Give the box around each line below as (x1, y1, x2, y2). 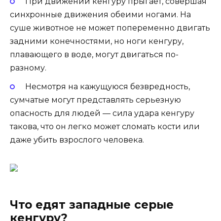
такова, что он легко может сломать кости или (10, 121, 200, 131)
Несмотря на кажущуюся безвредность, (25, 81, 190, 91)
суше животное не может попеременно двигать (10, 23, 210, 33)
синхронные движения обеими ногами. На (10, 9, 191, 19)
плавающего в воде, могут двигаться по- (10, 49, 179, 59)
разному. (10, 63, 46, 73)
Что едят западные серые (10, 197, 174, 212)
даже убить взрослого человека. (10, 135, 144, 145)
